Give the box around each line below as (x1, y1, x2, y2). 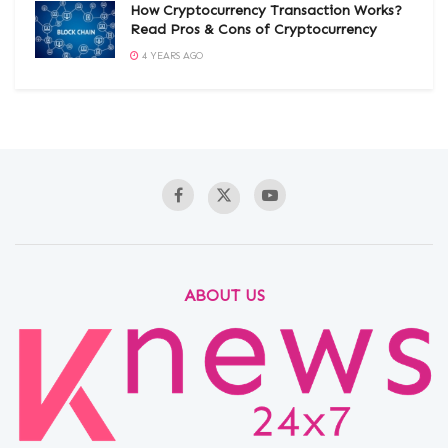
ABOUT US (183, 285, 265, 305)
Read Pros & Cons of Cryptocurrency (130, 20, 377, 38)
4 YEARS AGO (139, 49, 203, 62)
